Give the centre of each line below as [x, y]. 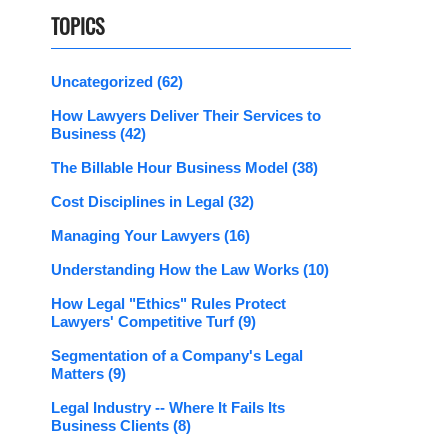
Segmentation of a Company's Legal [177, 356]
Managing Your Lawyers [137, 236]
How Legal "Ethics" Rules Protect [168, 304]
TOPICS [77, 26]
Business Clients [112, 426]
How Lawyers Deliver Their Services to [186, 116]
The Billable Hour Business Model [171, 168]
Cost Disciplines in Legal [139, 202]
